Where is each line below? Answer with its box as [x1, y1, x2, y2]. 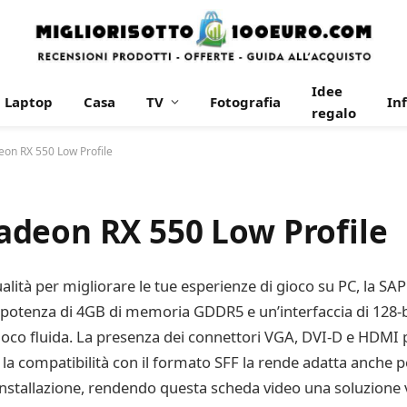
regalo [312, 104, 356, 122]
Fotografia [210, 93, 281, 111]
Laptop [5, 93, 53, 111]
